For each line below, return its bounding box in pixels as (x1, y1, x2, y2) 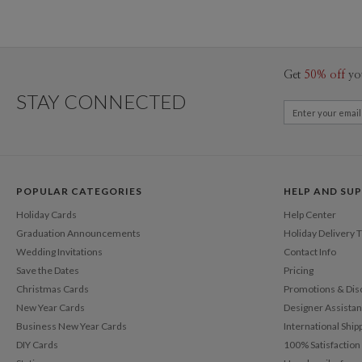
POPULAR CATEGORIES (16, 185, 142, 197)
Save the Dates (16, 263, 79, 276)
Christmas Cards (16, 282, 89, 295)
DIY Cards (16, 338, 58, 351)
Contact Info (284, 245, 336, 258)
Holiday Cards (16, 208, 77, 221)
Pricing (284, 263, 314, 276)
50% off (304, 69, 345, 81)
